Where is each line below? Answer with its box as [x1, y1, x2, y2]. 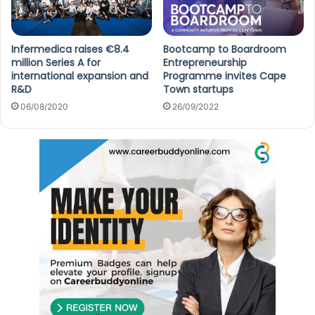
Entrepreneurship [163, 55, 247, 70]
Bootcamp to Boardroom [163, 41, 286, 56]
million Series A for [11, 55, 101, 70]
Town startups [163, 82, 233, 96]
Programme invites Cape [163, 68, 286, 83]
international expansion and [11, 68, 148, 83]
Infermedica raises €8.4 [11, 41, 129, 56]
